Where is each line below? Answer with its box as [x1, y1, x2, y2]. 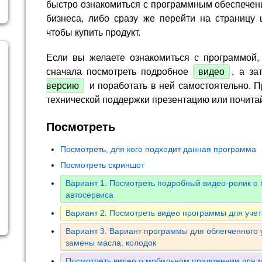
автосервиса [65, 190, 113, 200]
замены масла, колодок [65, 238, 156, 248]
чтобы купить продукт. [46, 27, 140, 37]
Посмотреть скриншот [60, 160, 144, 170]
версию [46, 80, 79, 91]
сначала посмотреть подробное [46, 66, 194, 77]
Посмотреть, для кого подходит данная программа [60, 144, 256, 154]
